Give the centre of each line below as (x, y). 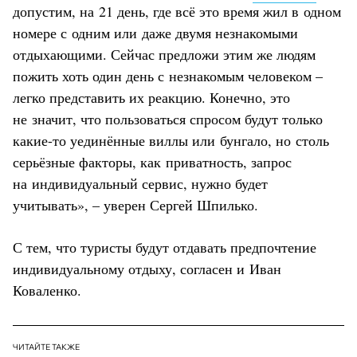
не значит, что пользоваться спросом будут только (168, 118)
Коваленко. (49, 290)
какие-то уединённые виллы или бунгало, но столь (171, 140)
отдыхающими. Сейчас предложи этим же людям (164, 54)
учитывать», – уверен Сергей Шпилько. (135, 204)
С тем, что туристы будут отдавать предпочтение (165, 247)
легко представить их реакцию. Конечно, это (151, 97)
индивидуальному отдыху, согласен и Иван (147, 268)
